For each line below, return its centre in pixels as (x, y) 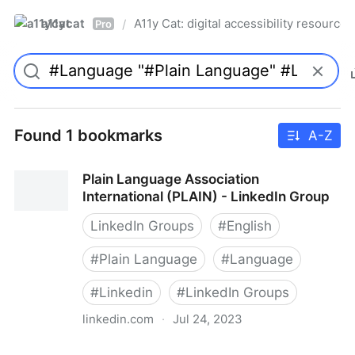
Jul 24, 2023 (208, 319)
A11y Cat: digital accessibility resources (244, 23)
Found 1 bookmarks (88, 136)
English (249, 226)
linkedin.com (118, 319)
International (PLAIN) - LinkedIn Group (206, 197)
